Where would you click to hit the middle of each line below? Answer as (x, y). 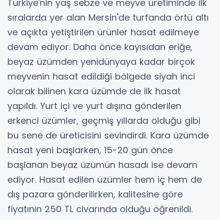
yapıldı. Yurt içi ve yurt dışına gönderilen (94, 106)
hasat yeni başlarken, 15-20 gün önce (90, 150)
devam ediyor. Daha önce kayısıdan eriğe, (100, 47)
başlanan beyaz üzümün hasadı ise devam (102, 165)
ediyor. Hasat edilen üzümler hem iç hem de (105, 179)
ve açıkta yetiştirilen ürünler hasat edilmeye (103, 32)
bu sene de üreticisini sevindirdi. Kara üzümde (108, 135)
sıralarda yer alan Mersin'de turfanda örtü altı (108, 17)
